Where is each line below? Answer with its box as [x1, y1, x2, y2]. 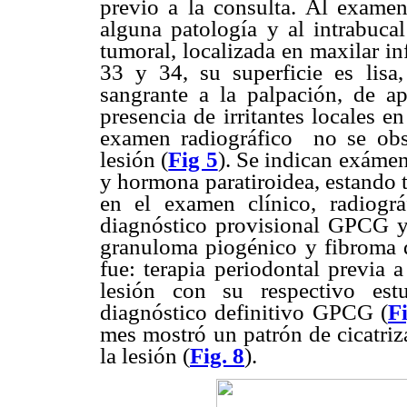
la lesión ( [100, 342, 190, 368]
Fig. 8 [190, 342, 244, 368]
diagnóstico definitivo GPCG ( [100, 299, 388, 324]
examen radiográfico [100, 124, 293, 150]
